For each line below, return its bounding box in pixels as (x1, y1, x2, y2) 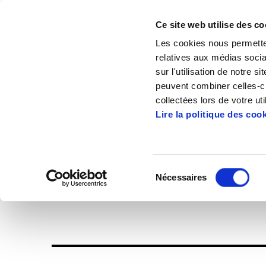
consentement (155, 193, 211, 204)
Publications (111, 90, 165, 102)
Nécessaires (156, 172, 207, 182)
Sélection (155, 164, 192, 175)
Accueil (61, 90, 94, 102)
